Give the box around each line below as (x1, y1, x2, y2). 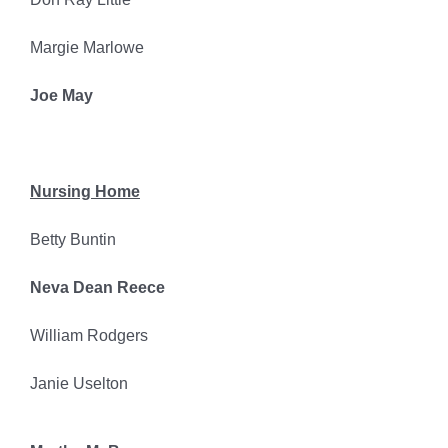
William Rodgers (29, 327, 148, 345)
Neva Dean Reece (29, 279, 165, 297)
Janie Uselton (29, 375, 128, 393)
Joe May (29, 87, 93, 105)
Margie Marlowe (29, 39, 144, 57)
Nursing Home (29, 183, 140, 201)
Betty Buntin (29, 231, 116, 249)
